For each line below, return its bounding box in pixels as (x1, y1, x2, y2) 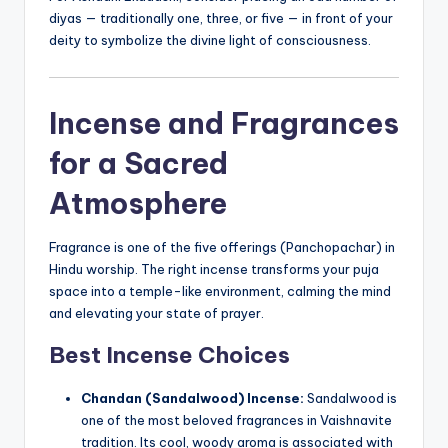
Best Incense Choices (49, 340, 290, 369)
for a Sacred (49, 144, 228, 182)
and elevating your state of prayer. (49, 304, 264, 321)
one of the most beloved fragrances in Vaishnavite (81, 411, 392, 428)
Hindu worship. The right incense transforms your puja (49, 260, 379, 277)
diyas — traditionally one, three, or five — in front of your (49, 10, 393, 27)
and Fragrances (161, 104, 399, 142)
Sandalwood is (304, 389, 397, 406)
